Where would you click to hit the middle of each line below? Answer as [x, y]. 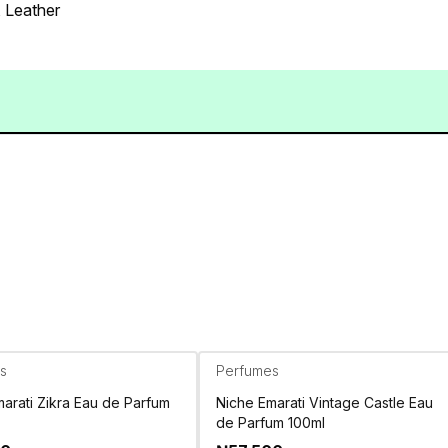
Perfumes [247, 370]
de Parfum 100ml [270, 422]
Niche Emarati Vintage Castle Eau [324, 402]
